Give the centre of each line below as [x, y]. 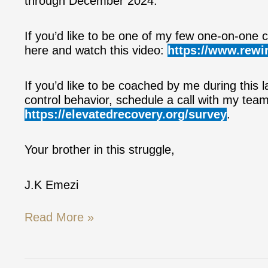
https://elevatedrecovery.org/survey [126, 114]
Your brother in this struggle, [100, 150]
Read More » [59, 217]
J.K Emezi [51, 185]
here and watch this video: [96, 50]
